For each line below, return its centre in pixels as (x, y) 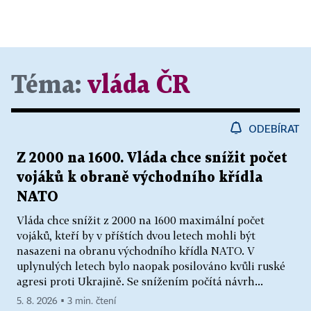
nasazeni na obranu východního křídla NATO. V (136, 250)
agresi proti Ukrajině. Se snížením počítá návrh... (140, 281)
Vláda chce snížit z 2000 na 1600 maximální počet (141, 220)
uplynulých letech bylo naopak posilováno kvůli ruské (151, 266)
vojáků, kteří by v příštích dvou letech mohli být (136, 235)
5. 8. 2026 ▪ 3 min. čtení (66, 301)
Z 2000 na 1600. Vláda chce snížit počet (152, 158)
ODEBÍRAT (274, 128)
